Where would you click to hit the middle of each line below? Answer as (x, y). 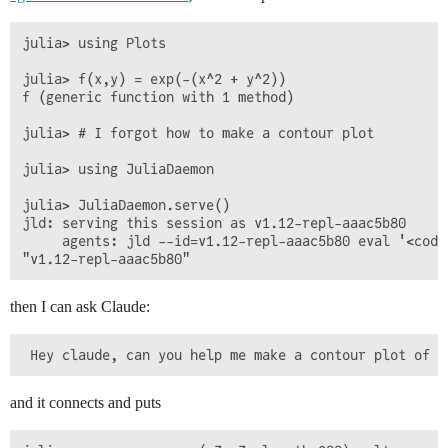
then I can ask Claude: (80, 306)
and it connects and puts (85, 402)
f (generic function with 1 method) (158, 96)
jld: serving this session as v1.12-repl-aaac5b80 (214, 222)
